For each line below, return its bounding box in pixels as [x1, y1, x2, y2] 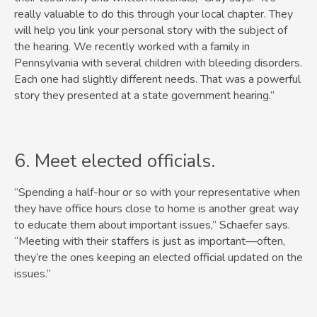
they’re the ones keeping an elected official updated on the [14, 250, 303, 266]
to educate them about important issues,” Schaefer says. [14, 217, 290, 234]
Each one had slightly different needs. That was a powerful [14, 71, 301, 88]
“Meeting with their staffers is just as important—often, [14, 234, 285, 250]
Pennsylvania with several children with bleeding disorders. [14, 55, 302, 71]
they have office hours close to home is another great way [14, 201, 299, 217]
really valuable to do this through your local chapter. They [14, 6, 293, 23]
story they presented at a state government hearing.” [14, 88, 275, 104]
